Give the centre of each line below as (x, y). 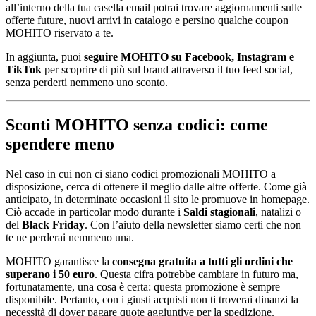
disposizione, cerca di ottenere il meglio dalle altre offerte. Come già (156, 187)
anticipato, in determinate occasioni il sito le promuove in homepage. (158, 200)
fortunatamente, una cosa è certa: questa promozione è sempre (143, 287)
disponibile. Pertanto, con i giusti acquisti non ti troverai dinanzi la (152, 300)
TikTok (24, 70)
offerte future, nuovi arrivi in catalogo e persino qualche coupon (147, 20)
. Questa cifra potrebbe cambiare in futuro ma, (196, 274)
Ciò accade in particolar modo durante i (95, 212)
